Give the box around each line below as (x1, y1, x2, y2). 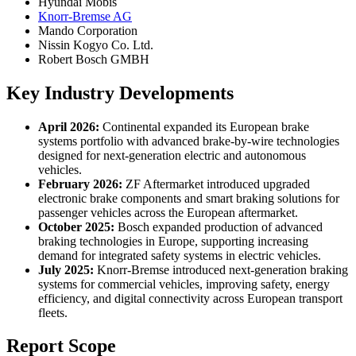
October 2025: (38, 219, 114, 234)
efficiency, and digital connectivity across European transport (38, 291, 342, 305)
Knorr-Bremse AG (38, 9, 132, 23)
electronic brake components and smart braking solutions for (38, 191, 339, 205)
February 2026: (38, 176, 122, 191)
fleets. (38, 305, 68, 319)
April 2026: (38, 119, 99, 133)
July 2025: (38, 262, 94, 277)
